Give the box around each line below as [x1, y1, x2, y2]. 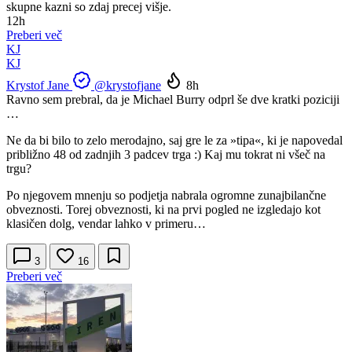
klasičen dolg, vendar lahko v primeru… [6, 217, 206, 231]
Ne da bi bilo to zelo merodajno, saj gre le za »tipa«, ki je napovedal [6, 134, 343, 148]
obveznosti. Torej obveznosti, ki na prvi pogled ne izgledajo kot [6, 203, 321, 217]
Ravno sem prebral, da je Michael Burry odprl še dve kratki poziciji [6, 93, 339, 107]
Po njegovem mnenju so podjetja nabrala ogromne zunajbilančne [6, 189, 326, 203]
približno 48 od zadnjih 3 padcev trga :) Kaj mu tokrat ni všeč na [6, 148, 325, 162]
